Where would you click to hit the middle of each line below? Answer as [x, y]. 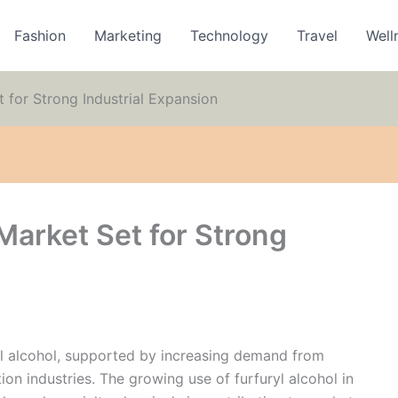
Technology [230, 36]
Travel [318, 36]
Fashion [40, 36]
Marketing [128, 36]
